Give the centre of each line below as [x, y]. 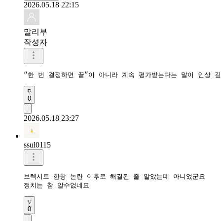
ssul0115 [37, 145]
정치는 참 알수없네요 [56, 185]
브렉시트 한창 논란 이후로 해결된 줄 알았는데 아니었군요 [114, 176]
